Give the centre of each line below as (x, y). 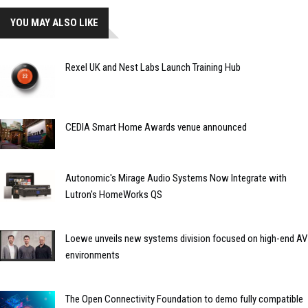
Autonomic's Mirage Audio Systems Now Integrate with (176, 178)
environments (92, 255)
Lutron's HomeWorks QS (114, 195)
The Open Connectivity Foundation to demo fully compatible (184, 299)
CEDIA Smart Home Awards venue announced (156, 127)
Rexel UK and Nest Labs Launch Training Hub (153, 68)
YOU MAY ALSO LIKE (54, 23)
